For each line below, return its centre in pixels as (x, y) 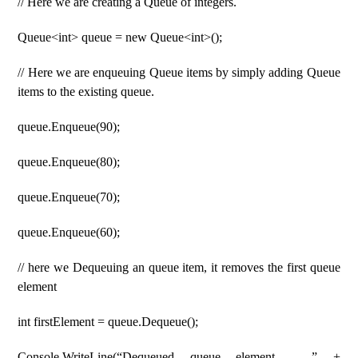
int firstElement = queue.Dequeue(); (108, 322)
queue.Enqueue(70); (69, 197)
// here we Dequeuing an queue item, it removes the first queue (179, 267)
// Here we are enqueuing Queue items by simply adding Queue (179, 72)
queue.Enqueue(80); (69, 162)
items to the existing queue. (86, 91)
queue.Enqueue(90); (69, 127)
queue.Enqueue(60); (69, 232)
